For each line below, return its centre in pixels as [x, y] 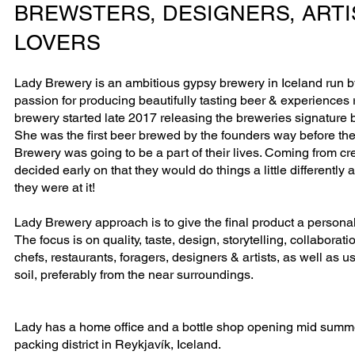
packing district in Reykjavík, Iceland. [117, 344]
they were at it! [54, 187]
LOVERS [57, 42]
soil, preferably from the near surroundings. [134, 274]
